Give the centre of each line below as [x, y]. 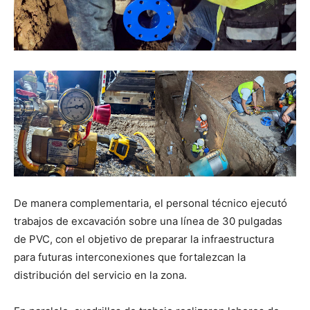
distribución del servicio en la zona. [100, 275]
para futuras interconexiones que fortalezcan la [130, 257]
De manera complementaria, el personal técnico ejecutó [151, 203]
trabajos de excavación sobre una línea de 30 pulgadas [148, 221]
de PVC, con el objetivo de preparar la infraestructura [144, 239]
